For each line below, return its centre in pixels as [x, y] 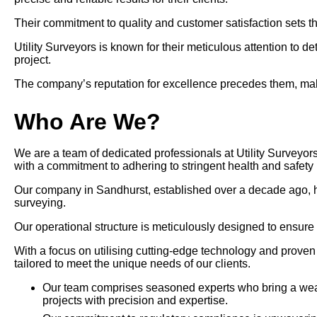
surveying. [40, 203]
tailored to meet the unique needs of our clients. [132, 264]
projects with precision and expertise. [135, 301]
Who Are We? [87, 122]
